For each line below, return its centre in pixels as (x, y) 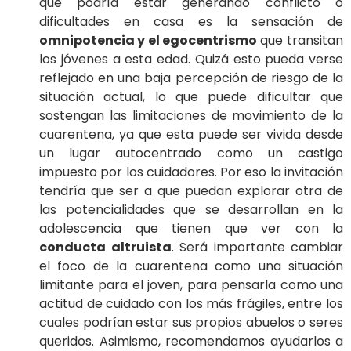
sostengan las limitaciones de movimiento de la (191, 115)
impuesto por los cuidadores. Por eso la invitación (191, 172)
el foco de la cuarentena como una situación (191, 266)
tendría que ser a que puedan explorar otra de (191, 190)
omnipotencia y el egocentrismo (148, 40)
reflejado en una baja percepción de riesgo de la (191, 78)
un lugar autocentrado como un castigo (191, 153)
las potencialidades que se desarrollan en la (191, 209)
